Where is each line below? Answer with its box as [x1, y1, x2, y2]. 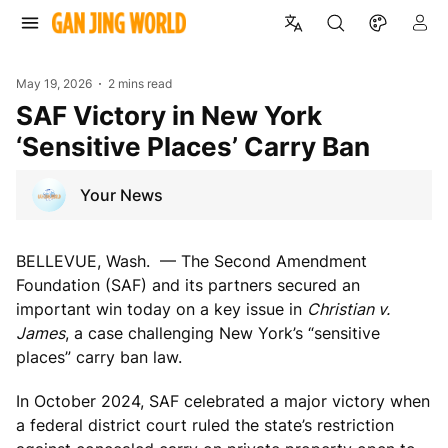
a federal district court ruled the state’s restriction [16, 414, 394, 435]
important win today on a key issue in [16, 298, 307, 319]
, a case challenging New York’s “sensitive [65, 322, 380, 343]
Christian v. [307, 298, 390, 319]
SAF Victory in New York [16, 99, 33, 131]
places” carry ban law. [16, 346, 182, 367]
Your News [80, 184, 163, 205]
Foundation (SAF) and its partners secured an [16, 274, 360, 295]
